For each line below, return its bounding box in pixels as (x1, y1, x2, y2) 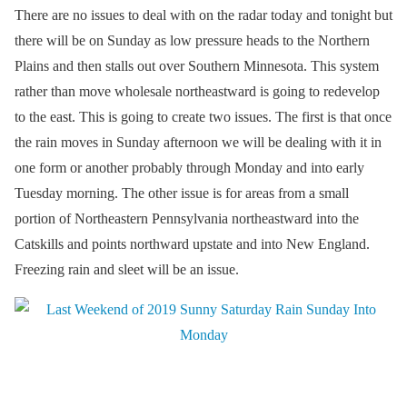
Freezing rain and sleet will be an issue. (15, 262, 239, 278)
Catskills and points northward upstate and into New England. (15, 236, 370, 253)
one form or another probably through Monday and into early (15, 160, 364, 176)
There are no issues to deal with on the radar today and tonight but (15, 7, 392, 24)
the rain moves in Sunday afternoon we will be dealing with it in (15, 134, 382, 151)
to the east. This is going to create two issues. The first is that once (15, 109, 392, 125)
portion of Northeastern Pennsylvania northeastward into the (15, 211, 359, 227)
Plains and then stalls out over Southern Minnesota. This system (15, 58, 379, 74)
